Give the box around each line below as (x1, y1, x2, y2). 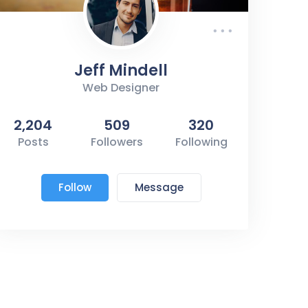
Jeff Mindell (74, 59, 168, 81)
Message (134, 179, 184, 195)
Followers (91, 133, 144, 150)
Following (175, 133, 228, 150)
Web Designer (82, 79, 159, 96)
